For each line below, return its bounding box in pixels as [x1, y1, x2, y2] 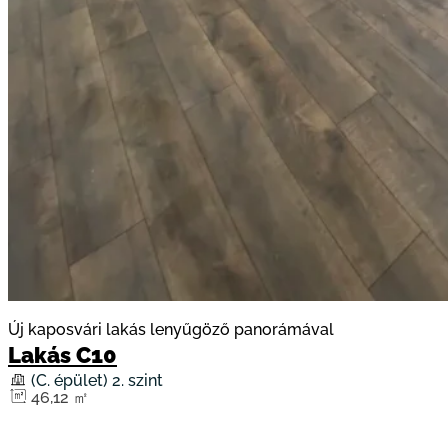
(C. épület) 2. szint [31, 371, 163, 391]
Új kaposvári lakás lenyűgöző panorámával [8, 320, 334, 340]
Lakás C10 [8, 343, 117, 369]
